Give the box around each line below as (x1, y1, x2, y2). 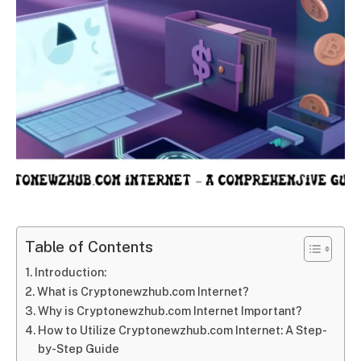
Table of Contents (25, 238, 153, 256)
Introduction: (34, 264, 106, 279)
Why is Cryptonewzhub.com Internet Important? (37, 303, 302, 317)
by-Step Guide (37, 341, 119, 355)
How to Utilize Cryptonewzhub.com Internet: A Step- (37, 322, 327, 337)
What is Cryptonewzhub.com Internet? (36, 284, 249, 298)
